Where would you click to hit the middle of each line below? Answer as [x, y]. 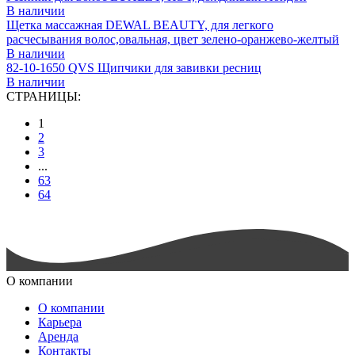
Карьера [60, 323]
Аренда [58, 337]
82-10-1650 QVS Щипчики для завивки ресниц [134, 67]
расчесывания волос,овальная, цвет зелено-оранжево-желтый [173, 39]
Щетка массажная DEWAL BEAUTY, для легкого [140, 25]
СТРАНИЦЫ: [44, 96]
